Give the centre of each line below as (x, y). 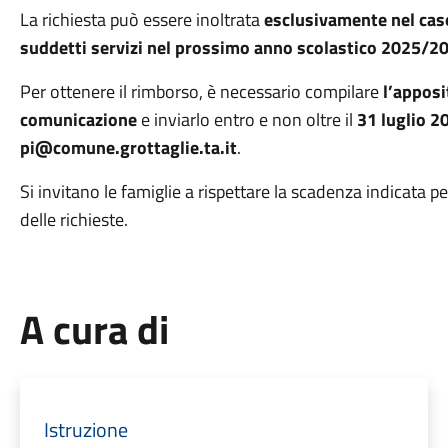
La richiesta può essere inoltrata (141, 19)
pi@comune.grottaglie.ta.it (128, 147)
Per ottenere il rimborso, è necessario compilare (201, 91)
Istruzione (85, 429)
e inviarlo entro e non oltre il (246, 119)
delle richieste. (73, 219)
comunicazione (78, 119)
